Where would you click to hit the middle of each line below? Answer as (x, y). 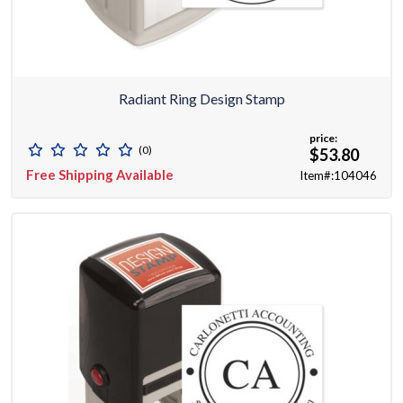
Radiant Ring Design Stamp (201, 99)
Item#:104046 (338, 176)
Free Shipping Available (100, 175)
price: (323, 139)
